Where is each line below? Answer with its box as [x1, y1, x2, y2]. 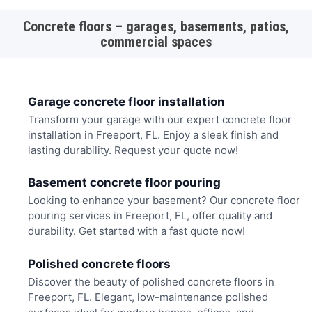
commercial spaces [100, 33, 212, 51]
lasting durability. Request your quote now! [27, 143, 238, 157]
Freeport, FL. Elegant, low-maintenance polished [27, 290, 268, 304]
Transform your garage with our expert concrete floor [27, 112, 292, 126]
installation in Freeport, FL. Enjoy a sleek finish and [27, 127, 279, 141]
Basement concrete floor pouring [27, 175, 221, 190]
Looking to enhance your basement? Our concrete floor [27, 194, 300, 208]
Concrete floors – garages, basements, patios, [23, 18, 289, 36]
